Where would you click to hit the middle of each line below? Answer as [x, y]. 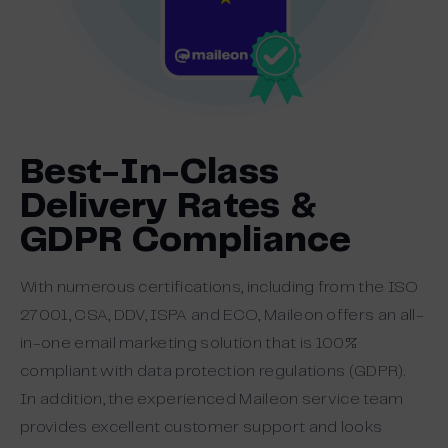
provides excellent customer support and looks [201, 427]
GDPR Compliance [186, 240]
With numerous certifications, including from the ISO [219, 287]
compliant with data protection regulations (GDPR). [213, 371]
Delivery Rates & [169, 206]
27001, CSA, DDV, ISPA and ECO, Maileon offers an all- [222, 315]
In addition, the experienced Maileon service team [212, 399]
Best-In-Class [150, 172]
